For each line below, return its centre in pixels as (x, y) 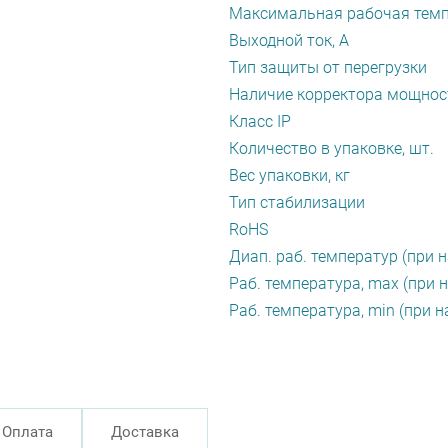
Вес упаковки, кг (289, 175)
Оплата (27, 432)
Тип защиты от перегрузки (328, 67)
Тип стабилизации (297, 202)
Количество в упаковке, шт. (331, 148)
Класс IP (260, 121)
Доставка (145, 432)
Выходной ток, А (289, 40)
